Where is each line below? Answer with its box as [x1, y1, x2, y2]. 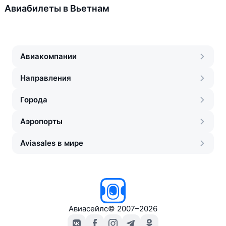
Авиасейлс [69, 204, 108, 213]
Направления [20, 73, 71, 83]
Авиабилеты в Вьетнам [5, 3, 109, 14]
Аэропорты [20, 117, 63, 126]
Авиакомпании [20, 51, 77, 61]
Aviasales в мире [20, 138, 83, 148]
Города [20, 95, 47, 104]
